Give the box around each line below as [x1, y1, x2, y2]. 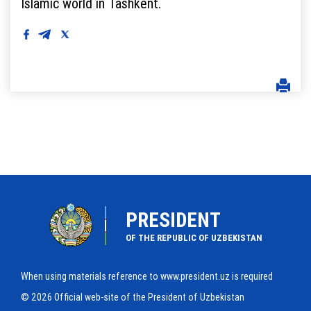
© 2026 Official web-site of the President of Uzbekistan [21, 291, 244, 304]
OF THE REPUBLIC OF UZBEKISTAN [125, 232, 262, 244]
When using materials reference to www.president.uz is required [21, 270, 273, 283]
